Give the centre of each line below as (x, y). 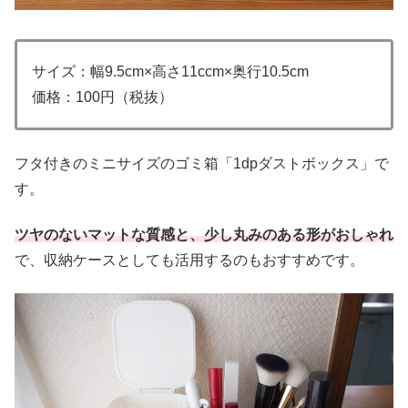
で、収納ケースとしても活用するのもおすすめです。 (189, 260)
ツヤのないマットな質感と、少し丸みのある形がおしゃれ (204, 234)
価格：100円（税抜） (102, 97)
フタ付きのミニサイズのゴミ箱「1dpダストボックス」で (202, 163)
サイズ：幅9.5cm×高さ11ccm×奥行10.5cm (170, 71)
